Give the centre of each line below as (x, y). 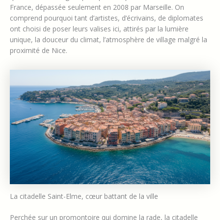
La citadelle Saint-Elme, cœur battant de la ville (84, 196)
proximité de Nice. (39, 50)
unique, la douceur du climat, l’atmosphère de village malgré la (109, 39)
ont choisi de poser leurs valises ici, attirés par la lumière (99, 28)
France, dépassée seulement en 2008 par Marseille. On (97, 7)
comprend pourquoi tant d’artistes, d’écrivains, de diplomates (107, 18)
